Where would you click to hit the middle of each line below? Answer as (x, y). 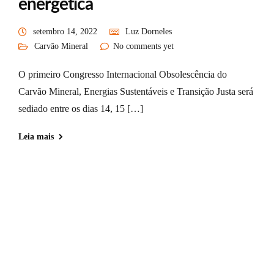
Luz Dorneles (149, 31)
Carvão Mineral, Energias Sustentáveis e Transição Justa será (136, 91)
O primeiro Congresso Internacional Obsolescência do (123, 74)
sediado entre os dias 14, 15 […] (81, 109)
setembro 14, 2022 (65, 31)
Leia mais (36, 137)
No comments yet (143, 46)
